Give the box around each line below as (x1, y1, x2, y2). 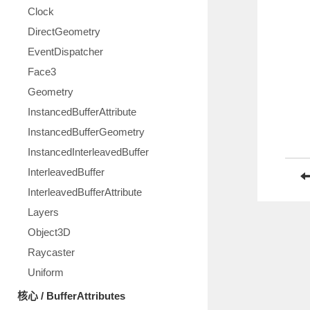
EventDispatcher (28, 46, 103, 57)
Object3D (28, 226, 71, 238)
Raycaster (28, 246, 75, 258)
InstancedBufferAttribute (28, 106, 136, 118)
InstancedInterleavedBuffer (28, 146, 149, 158)
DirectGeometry (28, 26, 100, 37)
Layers (28, 206, 59, 218)
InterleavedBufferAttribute (28, 186, 142, 198)
